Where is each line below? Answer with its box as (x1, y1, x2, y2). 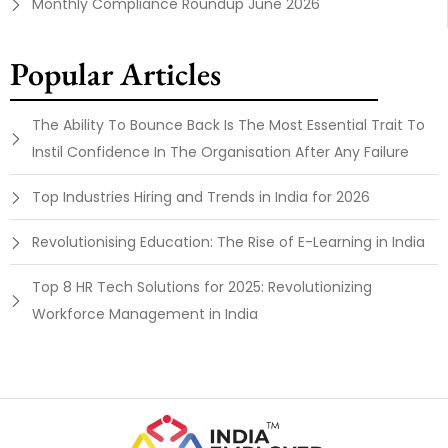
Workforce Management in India (32, 304, 258, 325)
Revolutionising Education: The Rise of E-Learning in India (32, 232, 425, 253)
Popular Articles (10, 53, 221, 96)
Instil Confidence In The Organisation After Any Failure (32, 142, 409, 163)
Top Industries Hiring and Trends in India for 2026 (32, 187, 370, 208)
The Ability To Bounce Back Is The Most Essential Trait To (32, 115, 425, 136)
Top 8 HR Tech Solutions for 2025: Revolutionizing (32, 277, 372, 298)
